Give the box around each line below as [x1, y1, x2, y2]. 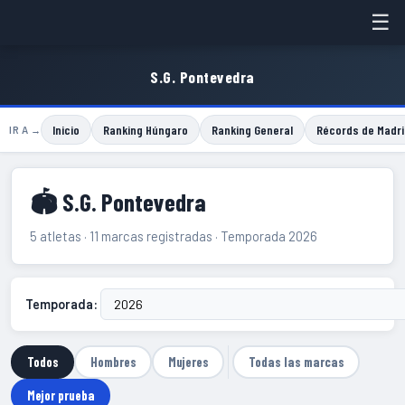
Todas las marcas [248, 353, 344, 370]
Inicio [52, 122, 80, 138]
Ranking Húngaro [103, 122, 188, 138]
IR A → [9, 124, 41, 137]
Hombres [89, 353, 137, 370]
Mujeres [167, 353, 209, 370]
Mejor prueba [26, 387, 95, 403]
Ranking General [212, 122, 293, 138]
